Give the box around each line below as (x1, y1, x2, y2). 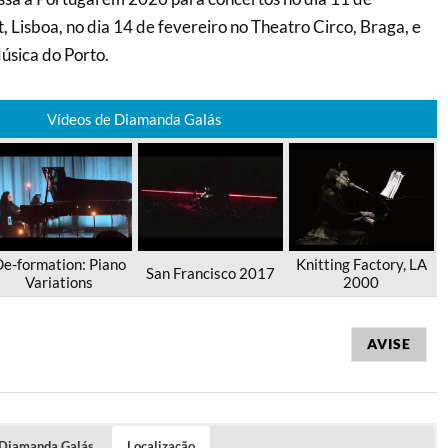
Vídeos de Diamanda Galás (47, 109, 223, 128)
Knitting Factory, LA (295, 254, 427, 273)
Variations (25, 272, 94, 291)
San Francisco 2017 (145, 263, 275, 282)
